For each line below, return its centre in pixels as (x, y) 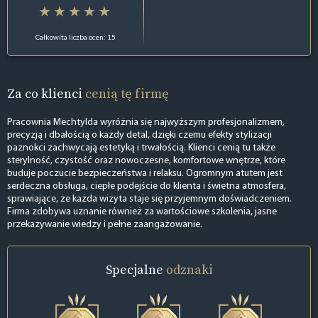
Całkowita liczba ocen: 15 (76, 37)
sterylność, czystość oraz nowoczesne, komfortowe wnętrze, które (146, 161)
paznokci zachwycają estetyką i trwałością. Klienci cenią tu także (141, 148)
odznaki (189, 270)
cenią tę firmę (127, 93)
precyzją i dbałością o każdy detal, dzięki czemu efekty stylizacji (139, 136)
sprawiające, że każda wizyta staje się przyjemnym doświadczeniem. (149, 199)
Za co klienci (46, 93)
